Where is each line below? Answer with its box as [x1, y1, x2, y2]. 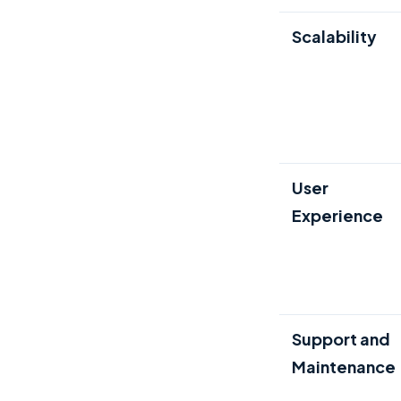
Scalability [292, 25, 377, 47]
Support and [292, 328, 390, 349]
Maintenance [292, 355, 396, 377]
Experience [292, 204, 383, 226]
